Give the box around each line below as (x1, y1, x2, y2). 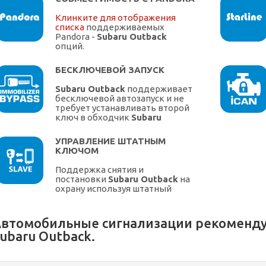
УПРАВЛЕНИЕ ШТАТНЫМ (55, 136, 166, 147)
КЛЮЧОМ (55, 145, 99, 156)
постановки (55, 174, 108, 185)
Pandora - (55, 31, 97, 42)
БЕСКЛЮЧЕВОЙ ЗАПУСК (55, 65, 164, 75)
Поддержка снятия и (55, 164, 144, 175)
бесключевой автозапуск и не (55, 93, 184, 104)
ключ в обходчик (55, 112, 131, 123)
